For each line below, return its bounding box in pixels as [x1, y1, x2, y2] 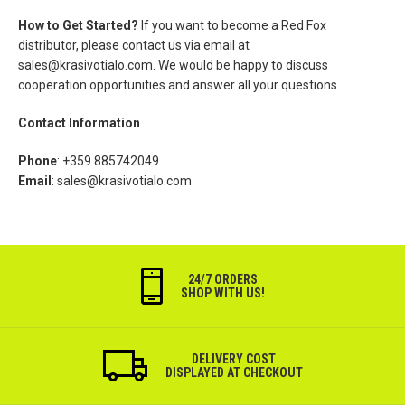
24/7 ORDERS [187, 271, 258, 287]
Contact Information [18, 116, 140, 130]
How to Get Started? [18, 18, 138, 33]
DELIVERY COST [192, 351, 276, 366]
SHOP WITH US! [180, 285, 265, 300]
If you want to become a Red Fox [138, 18, 326, 33]
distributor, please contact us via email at [18, 38, 250, 52]
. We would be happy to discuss [153, 58, 328, 72]
